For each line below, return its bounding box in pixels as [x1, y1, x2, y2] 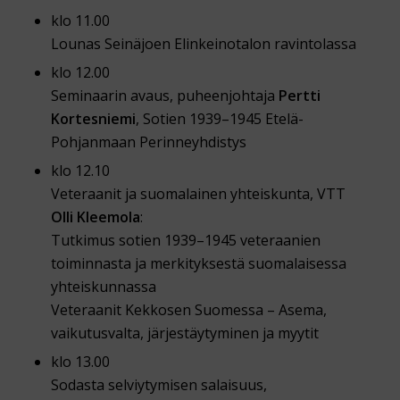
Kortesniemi [50, 109, 136, 129]
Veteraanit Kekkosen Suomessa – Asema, [50, 300, 327, 321]
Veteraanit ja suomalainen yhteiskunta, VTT [50, 184, 346, 204]
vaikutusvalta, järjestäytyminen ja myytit [50, 323, 319, 344]
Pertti [278, 86, 321, 106]
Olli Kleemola [50, 207, 140, 228]
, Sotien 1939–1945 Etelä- [135, 109, 304, 129]
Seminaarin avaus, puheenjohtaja [50, 86, 279, 106]
